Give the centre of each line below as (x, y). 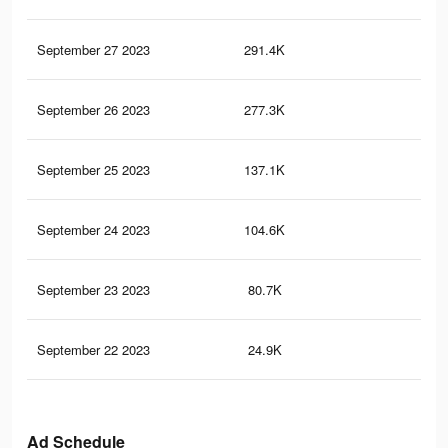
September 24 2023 (93, 230)
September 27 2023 (93, 50)
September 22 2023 (93, 350)
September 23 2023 (93, 290)
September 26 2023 (93, 110)
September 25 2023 (93, 170)
